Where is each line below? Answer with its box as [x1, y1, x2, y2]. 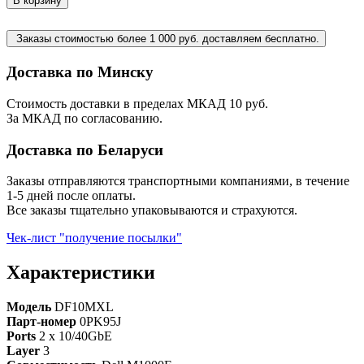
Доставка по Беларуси [6, 141, 163, 158]
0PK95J [80, 314, 121, 329]
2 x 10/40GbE [39, 329, 112, 344]
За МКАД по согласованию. [6, 110, 162, 125]
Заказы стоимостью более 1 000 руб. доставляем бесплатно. [16, 32, 319, 45]
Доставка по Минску [6, 63, 154, 81]
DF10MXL [54, 300, 114, 314]
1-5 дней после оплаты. [6, 188, 136, 203]
